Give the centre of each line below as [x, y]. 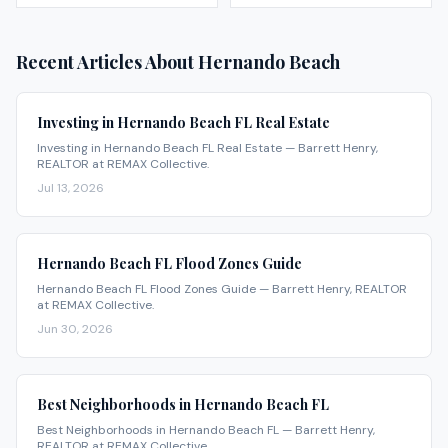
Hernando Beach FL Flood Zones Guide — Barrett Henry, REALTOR [222, 289]
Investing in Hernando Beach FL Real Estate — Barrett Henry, [207, 148]
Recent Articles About [107, 62]
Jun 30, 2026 [75, 329]
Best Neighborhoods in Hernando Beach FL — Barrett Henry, [206, 430]
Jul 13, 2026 [70, 188]
